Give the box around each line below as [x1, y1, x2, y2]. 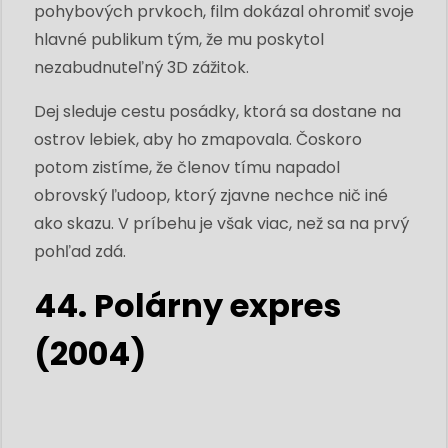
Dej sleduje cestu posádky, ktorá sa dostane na [34, 99, 401, 123]
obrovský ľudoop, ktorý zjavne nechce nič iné [34, 183, 388, 207]
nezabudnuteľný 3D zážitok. [34, 55, 249, 79]
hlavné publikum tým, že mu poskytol [34, 27, 324, 51]
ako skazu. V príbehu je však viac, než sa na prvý [34, 211, 409, 235]
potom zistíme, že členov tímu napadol [34, 155, 340, 179]
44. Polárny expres [34, 282, 341, 328]
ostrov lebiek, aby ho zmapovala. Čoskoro [34, 127, 362, 151]
